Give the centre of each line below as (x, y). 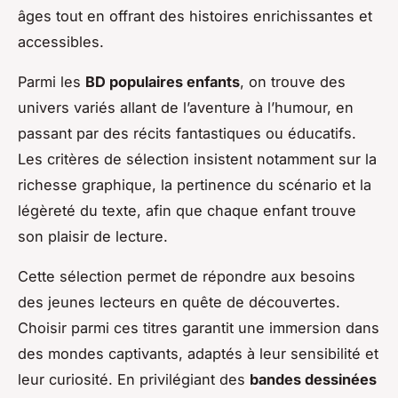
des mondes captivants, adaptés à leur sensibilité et (198, 353)
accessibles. (61, 41)
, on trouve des (293, 81)
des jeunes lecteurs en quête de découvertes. (179, 302)
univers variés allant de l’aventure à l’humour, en (186, 107)
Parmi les (52, 81)
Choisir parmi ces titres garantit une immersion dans (199, 327)
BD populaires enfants (163, 81)
